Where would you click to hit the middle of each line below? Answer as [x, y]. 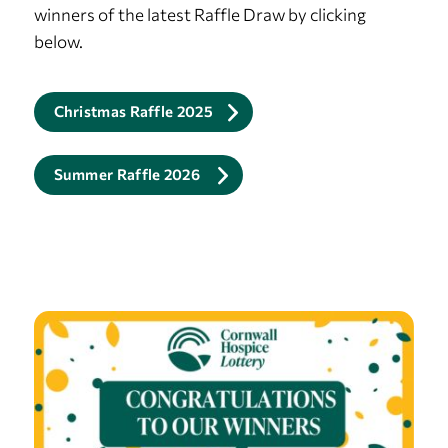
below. [58, 41]
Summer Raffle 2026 [128, 174]
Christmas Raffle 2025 [133, 111]
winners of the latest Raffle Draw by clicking [199, 14]
